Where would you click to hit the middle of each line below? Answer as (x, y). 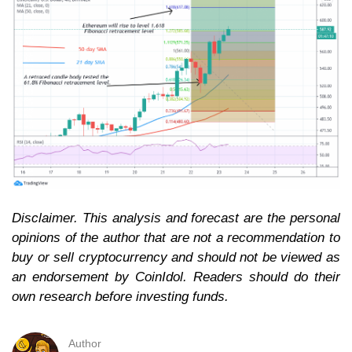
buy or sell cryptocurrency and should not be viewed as (176, 258)
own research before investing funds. (120, 297)
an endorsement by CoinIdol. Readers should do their (176, 277)
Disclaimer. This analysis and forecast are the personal (176, 218)
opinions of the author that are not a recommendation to (176, 238)
